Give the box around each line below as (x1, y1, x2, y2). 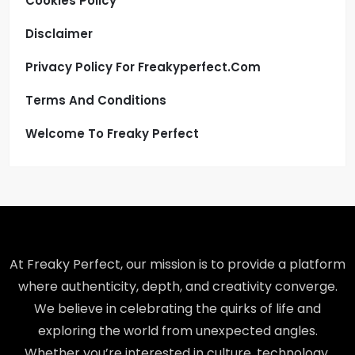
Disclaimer (25, 25, 93, 42)
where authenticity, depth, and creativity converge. (17, 277, 338, 296)
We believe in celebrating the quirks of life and (34, 300, 321, 318)
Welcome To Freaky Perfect (25, 125, 199, 142)
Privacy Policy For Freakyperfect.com (25, 59, 261, 75)
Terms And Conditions (25, 92, 166, 109)
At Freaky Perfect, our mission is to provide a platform (10, 255, 345, 273)
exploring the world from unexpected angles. (37, 322, 318, 340)
